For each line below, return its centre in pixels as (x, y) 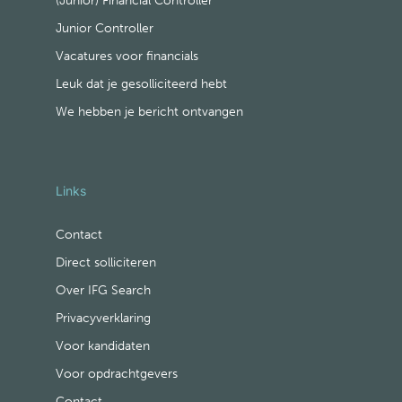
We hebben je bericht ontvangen (149, 111)
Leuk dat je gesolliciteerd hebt (141, 83)
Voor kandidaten (103, 345)
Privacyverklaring (103, 318)
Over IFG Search (103, 290)
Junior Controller (105, 28)
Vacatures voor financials (127, 56)
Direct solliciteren (106, 262)
